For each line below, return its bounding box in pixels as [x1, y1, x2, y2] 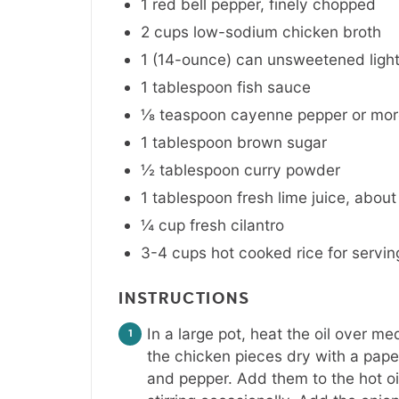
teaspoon [159, 104, 226, 124]
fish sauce [237, 77, 311, 96]
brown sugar [237, 132, 327, 151]
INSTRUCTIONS [118, 290, 256, 307]
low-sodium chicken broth [193, 21, 381, 41]
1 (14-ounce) [141, 49, 232, 69]
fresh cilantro [190, 215, 284, 234]
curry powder [244, 159, 340, 179]
